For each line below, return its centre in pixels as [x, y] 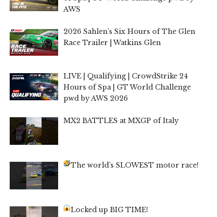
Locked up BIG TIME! [110, 210]
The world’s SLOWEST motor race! [135, 165]
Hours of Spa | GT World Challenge [127, 87]
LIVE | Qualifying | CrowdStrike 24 [125, 76]
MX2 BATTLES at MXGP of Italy [121, 121]
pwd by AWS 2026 [95, 99]
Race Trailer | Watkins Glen [112, 43]
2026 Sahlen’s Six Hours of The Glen [129, 32]
